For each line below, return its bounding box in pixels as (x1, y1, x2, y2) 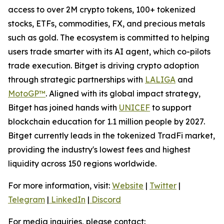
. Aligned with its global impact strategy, (45, 88, 200, 99)
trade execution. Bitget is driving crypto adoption (8, 60, 199, 71)
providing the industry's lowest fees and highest (8, 144, 190, 155)
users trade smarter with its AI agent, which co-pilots (8, 46, 210, 57)
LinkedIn (49, 194, 85, 205)
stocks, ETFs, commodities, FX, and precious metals (8, 18, 205, 29)
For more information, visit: (8, 180, 110, 191)
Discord (89, 194, 121, 205)
